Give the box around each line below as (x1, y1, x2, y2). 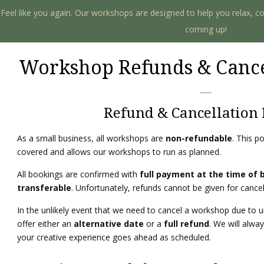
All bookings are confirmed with (17, 168, 140, 180)
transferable (17, 181, 72, 193)
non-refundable (166, 132, 233, 144)
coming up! (184, 24, 227, 35)
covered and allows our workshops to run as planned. (17, 146, 222, 157)
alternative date (74, 217, 144, 229)
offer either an (17, 217, 74, 229)
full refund (164, 217, 210, 229)
